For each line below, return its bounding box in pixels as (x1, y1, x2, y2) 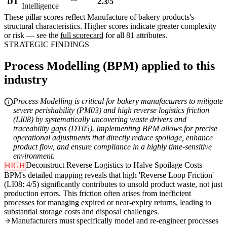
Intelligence (22, 2, 59, 11)
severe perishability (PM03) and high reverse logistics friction (13, 106, 209, 115)
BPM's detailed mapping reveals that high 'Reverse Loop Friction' (4, 171, 214, 180)
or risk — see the (4, 31, 60, 40)
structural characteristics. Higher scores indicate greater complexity (4, 22, 216, 31)
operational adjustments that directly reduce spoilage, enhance (13, 133, 213, 142)
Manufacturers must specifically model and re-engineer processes (11, 216, 218, 225)
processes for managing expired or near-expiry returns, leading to (4, 198, 211, 207)
